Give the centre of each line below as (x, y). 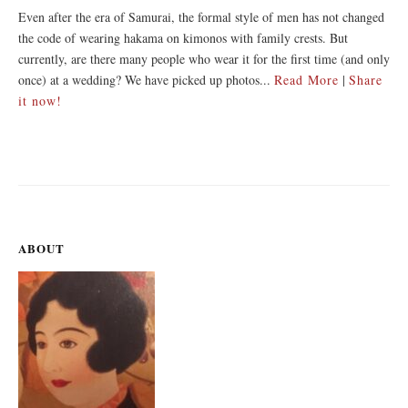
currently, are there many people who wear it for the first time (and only (204, 58)
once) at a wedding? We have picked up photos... (146, 79)
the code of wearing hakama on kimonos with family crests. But (183, 37)
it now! (40, 100)
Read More (306, 79)
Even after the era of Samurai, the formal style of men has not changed (201, 16)
